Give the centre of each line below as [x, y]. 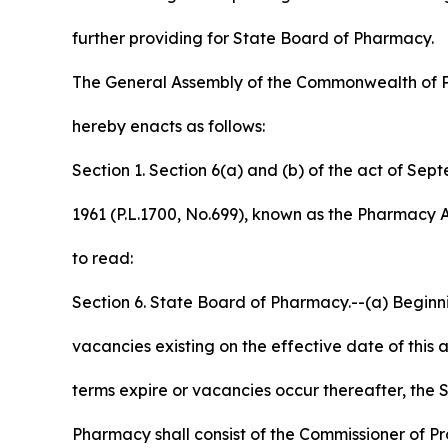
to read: [102, 257]
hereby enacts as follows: [168, 125]
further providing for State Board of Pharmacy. [253, 37]
